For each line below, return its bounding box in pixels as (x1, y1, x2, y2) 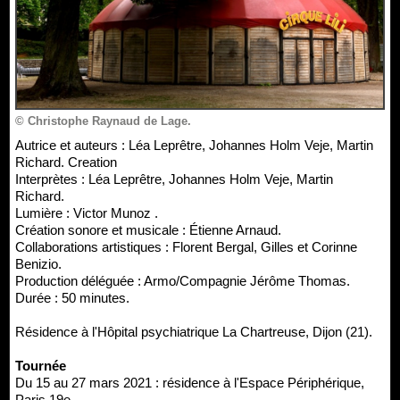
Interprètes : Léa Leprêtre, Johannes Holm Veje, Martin (15, 171, 333, 187)
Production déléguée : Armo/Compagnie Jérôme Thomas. (15, 272, 350, 288)
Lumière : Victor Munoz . (15, 204, 158, 221)
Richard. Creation (15, 154, 117, 170)
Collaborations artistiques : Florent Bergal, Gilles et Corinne (15, 238, 357, 254)
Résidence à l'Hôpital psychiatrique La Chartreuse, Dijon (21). (15, 323, 372, 339)
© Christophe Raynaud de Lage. (15, 113, 191, 128)
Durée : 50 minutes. (15, 289, 129, 305)
